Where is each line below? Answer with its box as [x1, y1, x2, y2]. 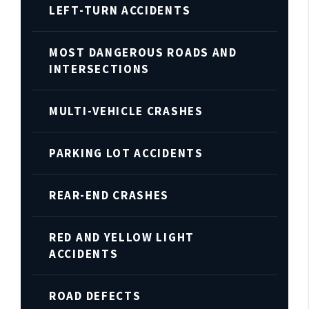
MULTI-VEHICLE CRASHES [49, 103, 203, 119]
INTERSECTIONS [49, 61, 150, 77]
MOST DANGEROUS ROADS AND [49, 45, 237, 60]
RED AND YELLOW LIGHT [49, 230, 195, 245]
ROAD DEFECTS [49, 288, 141, 303]
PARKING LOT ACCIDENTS [49, 146, 203, 161]
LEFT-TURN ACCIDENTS [49, 3, 191, 18]
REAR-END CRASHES [49, 188, 170, 203]
